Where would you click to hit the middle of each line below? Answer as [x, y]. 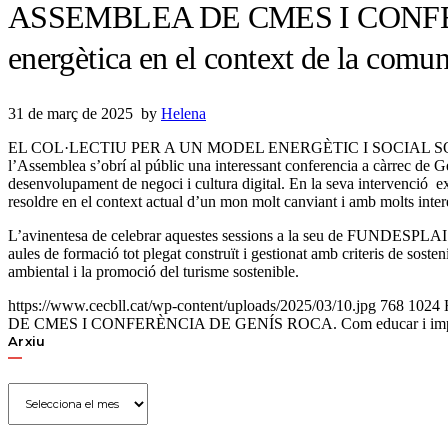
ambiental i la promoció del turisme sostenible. [153, 272]
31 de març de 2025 [70, 114]
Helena [183, 114]
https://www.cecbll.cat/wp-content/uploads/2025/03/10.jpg [192, 306]
